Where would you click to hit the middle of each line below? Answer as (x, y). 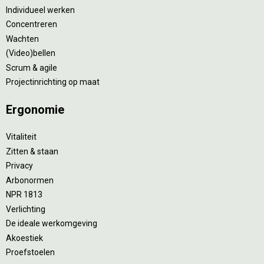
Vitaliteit (21, 137)
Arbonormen (30, 180)
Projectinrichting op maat (53, 82)
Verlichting (26, 209)
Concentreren (32, 24)
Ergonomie (35, 110)
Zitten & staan (32, 151)
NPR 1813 (24, 194)
